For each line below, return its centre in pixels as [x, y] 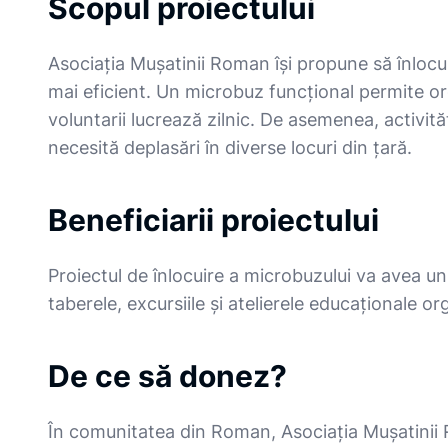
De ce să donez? [167, 375]
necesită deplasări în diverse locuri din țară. [230, 147]
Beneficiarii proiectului [213, 219]
